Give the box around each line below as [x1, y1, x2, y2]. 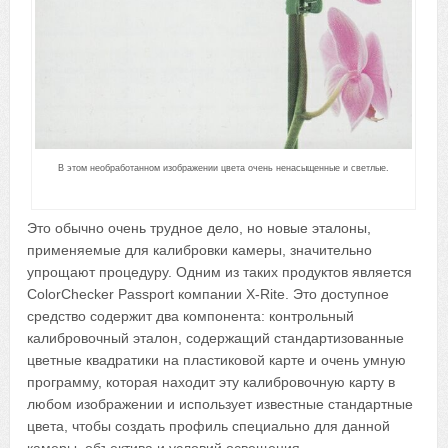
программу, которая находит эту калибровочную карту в [27, 373, 396, 390]
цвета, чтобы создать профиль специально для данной [27, 417, 391, 434]
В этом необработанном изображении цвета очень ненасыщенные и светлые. [58, 162, 390, 173]
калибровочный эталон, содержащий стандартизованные [27, 329, 405, 346]
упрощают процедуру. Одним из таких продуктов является [27, 263, 413, 280]
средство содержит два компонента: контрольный [27, 307, 355, 324]
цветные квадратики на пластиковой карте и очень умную [27, 351, 407, 368]
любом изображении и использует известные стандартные [27, 395, 414, 412]
